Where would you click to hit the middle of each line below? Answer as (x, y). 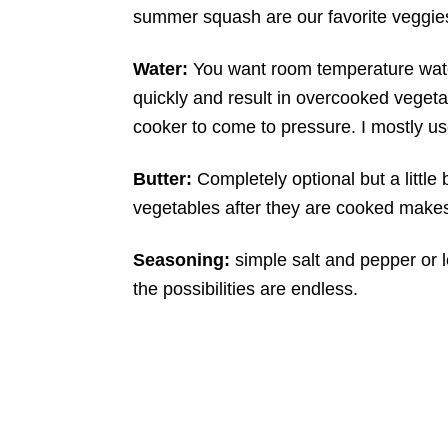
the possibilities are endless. (245, 289)
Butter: (162, 179)
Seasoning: (181, 260)
